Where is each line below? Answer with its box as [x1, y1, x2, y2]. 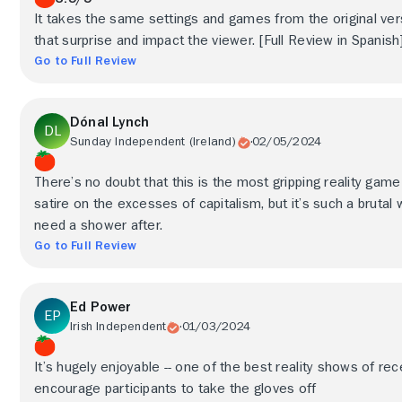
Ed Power [70, 300, 132, 314]
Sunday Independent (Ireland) [70, 135, 237, 147]
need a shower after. [34, 218, 163, 232]
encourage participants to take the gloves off [34, 381, 317, 396]
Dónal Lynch [70, 115, 150, 129]
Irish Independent [70, 319, 167, 332]
